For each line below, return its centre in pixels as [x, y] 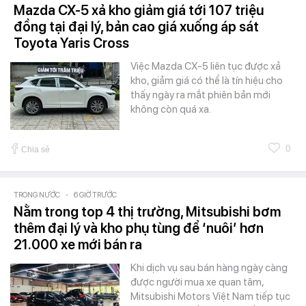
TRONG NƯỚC [37, 195]
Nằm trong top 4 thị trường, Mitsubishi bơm [147, 211]
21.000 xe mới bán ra [78, 244]
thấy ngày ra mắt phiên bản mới [200, 95]
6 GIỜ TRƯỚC [95, 195]
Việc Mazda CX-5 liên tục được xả [206, 66]
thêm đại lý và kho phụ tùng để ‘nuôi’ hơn [139, 228]
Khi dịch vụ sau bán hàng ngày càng [209, 267]
